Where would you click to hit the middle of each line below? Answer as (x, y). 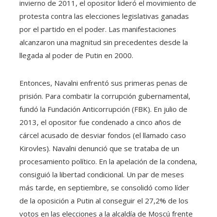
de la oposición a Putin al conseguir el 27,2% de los (104, 200)
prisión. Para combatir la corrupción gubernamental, (105, 96)
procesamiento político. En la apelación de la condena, (108, 161)
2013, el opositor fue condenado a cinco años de (100, 122)
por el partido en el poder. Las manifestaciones (98, 29)
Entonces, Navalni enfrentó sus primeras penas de (103, 83)
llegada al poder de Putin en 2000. (76, 55)
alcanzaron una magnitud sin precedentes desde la (104, 42)
